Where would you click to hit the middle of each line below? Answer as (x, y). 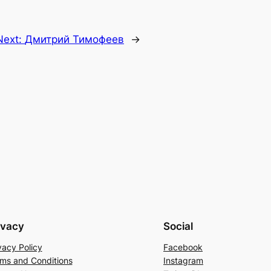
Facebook (183, 247)
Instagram (183, 261)
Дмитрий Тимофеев (74, 40)
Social (178, 227)
